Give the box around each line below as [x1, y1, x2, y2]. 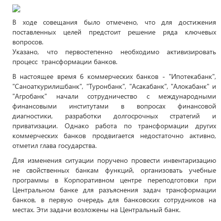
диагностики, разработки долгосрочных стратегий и [12, 111, 216, 120]
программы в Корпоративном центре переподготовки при [12, 175, 216, 184]
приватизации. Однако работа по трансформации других [12, 121, 216, 130]
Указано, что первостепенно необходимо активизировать [12, 47, 216, 56]
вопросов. [12, 37, 43, 46]
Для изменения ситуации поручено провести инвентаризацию [12, 155, 216, 165]
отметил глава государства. [12, 141, 97, 150]
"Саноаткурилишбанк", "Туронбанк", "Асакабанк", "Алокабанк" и [12, 81, 216, 91]
